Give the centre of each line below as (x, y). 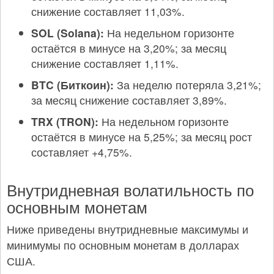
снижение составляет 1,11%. (105, 63)
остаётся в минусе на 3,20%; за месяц (129, 48)
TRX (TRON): (65, 121)
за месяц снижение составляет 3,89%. (129, 100)
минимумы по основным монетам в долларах (123, 245)
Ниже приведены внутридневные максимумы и (128, 229)
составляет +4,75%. (82, 152)
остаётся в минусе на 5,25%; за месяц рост (142, 136)
